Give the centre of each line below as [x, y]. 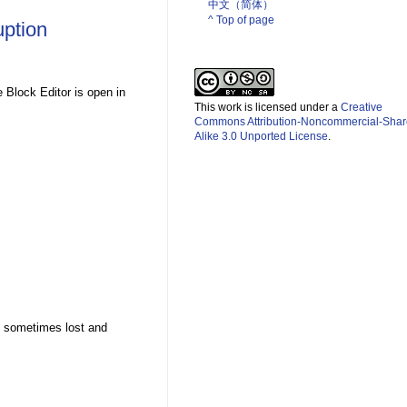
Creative [362, 108]
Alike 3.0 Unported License [261, 137]
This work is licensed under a [268, 108]
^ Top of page [241, 20]
